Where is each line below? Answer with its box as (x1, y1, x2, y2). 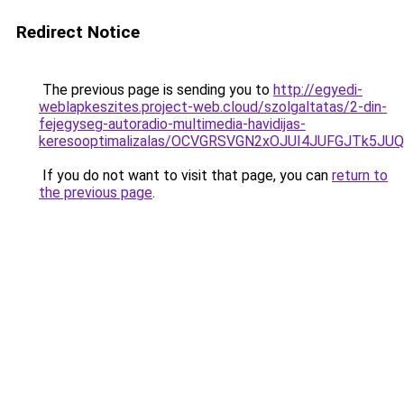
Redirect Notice (16, 22, 140, 42)
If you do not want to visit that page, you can (39, 167, 332, 184)
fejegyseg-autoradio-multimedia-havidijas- (39, 115, 306, 133)
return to (332, 167, 388, 184)
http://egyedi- (273, 81, 363, 98)
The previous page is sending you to (39, 81, 273, 98)
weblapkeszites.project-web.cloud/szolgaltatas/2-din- (39, 98, 387, 115)
